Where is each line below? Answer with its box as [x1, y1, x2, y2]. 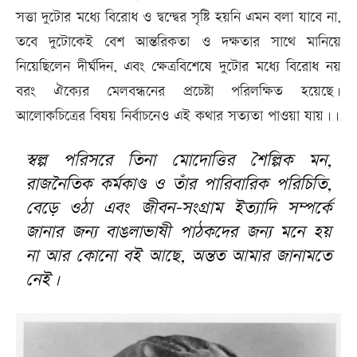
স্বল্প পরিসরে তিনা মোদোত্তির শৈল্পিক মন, [25, 147, 331, 173]
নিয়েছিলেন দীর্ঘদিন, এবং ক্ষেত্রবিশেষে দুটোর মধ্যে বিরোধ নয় [16, 56, 341, 76]
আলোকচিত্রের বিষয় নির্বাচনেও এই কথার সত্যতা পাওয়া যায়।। [16, 105, 339, 126]
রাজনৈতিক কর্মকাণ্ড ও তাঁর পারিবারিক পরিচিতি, [25, 171, 331, 197]
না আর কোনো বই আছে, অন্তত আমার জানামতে [25, 243, 331, 269]
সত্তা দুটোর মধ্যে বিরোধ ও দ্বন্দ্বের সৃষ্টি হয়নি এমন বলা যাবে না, [16, 6, 341, 27]
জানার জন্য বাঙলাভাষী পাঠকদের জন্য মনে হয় [25, 219, 331, 245]
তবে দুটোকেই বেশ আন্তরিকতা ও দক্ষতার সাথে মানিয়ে [16, 31, 341, 52]
